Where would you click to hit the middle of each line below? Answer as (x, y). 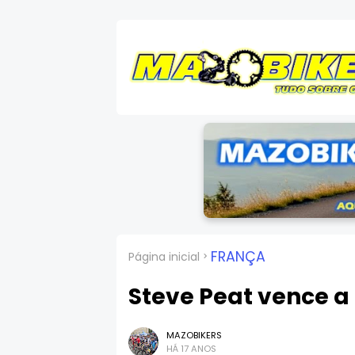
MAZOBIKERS (194, 335)
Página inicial (164, 256)
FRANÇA (238, 257)
